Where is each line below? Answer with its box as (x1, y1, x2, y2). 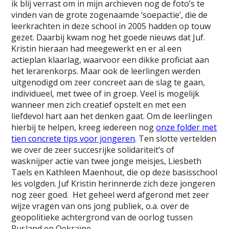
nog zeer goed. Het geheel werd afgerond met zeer (11, 189, 210, 200)
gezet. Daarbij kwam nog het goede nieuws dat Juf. (11, 31, 205, 43)
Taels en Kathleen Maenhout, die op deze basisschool (11, 166, 218, 178)
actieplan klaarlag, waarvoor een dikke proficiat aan (11, 54, 210, 65)
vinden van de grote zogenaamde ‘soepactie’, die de (11, 9, 208, 20)
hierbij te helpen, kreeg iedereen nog (11, 121, 156, 133)
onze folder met (156, 121, 217, 133)
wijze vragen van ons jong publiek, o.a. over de (11, 200, 190, 212)
